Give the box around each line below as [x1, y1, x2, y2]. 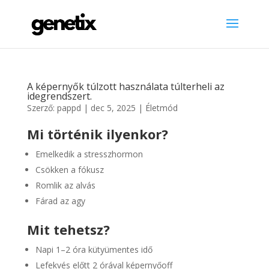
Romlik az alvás [35, 180, 95, 191]
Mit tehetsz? [26, 220, 110, 238]
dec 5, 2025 [90, 102, 136, 113]
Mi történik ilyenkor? [26, 125, 168, 143]
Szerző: [26, 102, 57, 113]
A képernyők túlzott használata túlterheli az [26, 80, 225, 93]
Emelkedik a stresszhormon [35, 148, 143, 160]
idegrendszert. [26, 89, 92, 103]
